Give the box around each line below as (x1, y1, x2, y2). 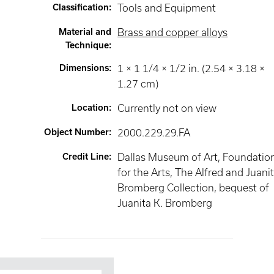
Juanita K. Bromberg (117, 198, 213, 209)
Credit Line (62, 152, 109, 161)
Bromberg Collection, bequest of (117, 182, 270, 193)
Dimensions (59, 63, 109, 73)
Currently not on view (117, 103, 217, 114)
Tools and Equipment (117, 2, 217, 13)
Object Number (44, 127, 109, 137)
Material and (59, 27, 112, 37)
